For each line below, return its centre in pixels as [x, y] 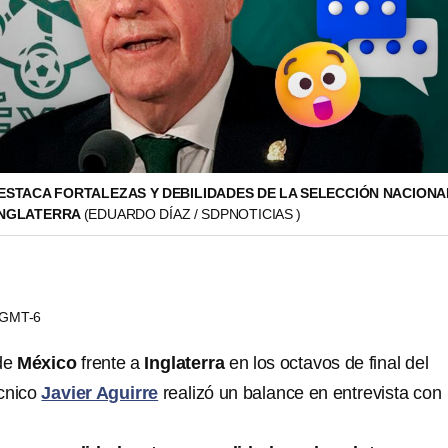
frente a [110, 363]
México [46, 363]
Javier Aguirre [100, 393]
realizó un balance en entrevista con [300, 393]
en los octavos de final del [326, 363]
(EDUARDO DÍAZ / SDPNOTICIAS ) [192, 214]
